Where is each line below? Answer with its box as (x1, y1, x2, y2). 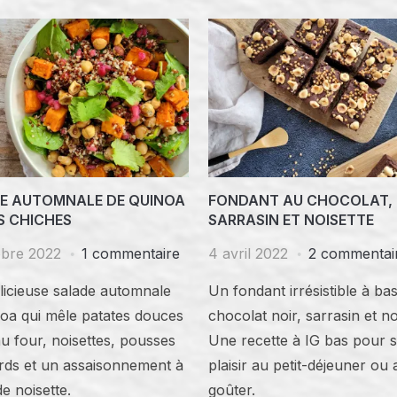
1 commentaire (81, 244, 180, 262)
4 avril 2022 (208, 244, 289, 262)
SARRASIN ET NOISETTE (208, 210, 375, 229)
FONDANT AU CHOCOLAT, (208, 191, 393, 209)
